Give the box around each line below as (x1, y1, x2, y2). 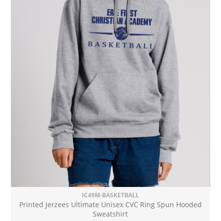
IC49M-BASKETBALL (81, 191, 139, 200)
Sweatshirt (93, 209, 128, 219)
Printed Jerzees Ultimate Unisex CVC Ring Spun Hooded (19, 200, 202, 210)
